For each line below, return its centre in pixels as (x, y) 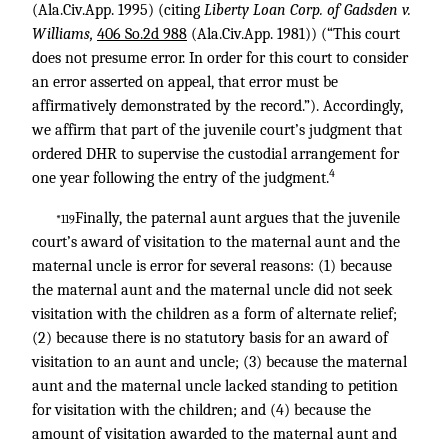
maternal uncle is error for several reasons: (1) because (212, 266)
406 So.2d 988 (142, 34)
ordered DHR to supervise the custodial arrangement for (215, 154)
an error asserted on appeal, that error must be (185, 82)
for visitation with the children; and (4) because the (201, 410)
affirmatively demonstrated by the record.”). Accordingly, (217, 106)
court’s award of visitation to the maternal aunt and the (216, 242)
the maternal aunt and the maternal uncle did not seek (212, 290)
